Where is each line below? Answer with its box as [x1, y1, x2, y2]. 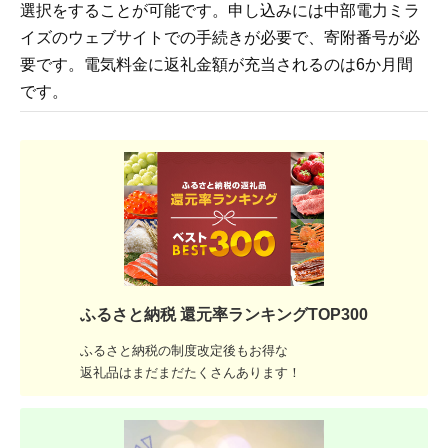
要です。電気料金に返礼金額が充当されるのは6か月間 [20, 56, 413, 74]
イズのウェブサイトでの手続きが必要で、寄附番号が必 [20, 29, 420, 47]
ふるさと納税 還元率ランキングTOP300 [80, 305, 368, 323]
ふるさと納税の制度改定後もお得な [80, 342, 288, 358]
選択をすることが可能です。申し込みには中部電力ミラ [20, 2, 420, 20]
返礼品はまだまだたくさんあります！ [80, 364, 301, 380]
